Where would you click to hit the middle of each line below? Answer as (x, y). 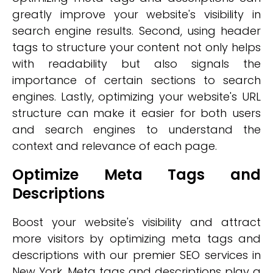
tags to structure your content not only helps (136, 47)
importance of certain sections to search (136, 80)
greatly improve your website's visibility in (136, 14)
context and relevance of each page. (115, 146)
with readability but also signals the (136, 64)
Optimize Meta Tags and (136, 175)
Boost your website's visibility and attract (136, 222)
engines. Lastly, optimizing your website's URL (136, 97)
